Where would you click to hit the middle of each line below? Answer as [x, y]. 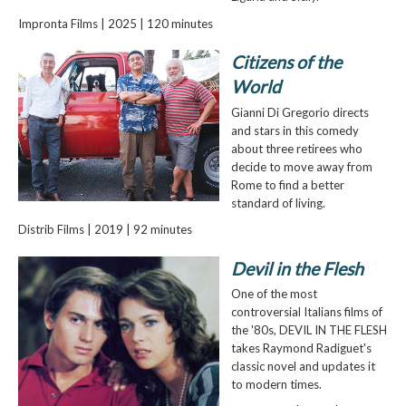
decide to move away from [301, 166]
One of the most [274, 294]
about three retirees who [296, 148]
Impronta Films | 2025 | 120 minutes [115, 23]
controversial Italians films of [306, 312]
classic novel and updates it [303, 367]
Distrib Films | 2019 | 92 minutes [105, 229]
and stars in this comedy [295, 130]
